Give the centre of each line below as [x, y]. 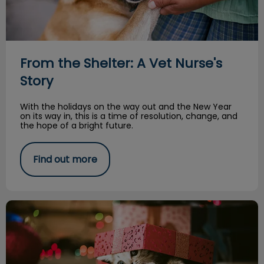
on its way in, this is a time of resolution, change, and [129, 116]
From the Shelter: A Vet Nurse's [121, 64]
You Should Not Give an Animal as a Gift [96, 206]
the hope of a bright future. [78, 126]
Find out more [65, 160]
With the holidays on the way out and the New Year [126, 107]
